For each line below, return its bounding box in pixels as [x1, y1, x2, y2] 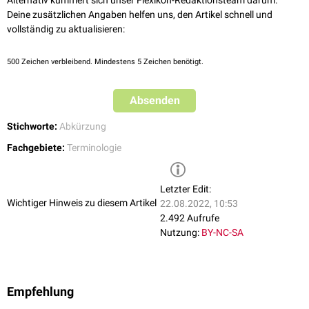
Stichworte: [7, 121, 57, 132]
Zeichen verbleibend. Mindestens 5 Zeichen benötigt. [19, 57, 203, 67]
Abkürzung [59, 121, 106, 132]
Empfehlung [7, 285, 74, 299]
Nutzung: [160, 227, 199, 239]
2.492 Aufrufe [160, 212, 219, 224]
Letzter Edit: [160, 183, 211, 195]
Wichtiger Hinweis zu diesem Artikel [7, 197, 157, 208]
